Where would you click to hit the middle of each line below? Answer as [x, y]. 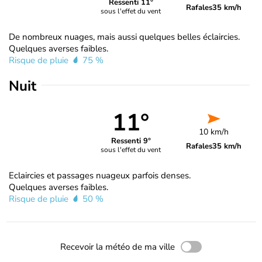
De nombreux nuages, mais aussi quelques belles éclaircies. [124, 37]
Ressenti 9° [131, 141]
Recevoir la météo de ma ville [118, 247]
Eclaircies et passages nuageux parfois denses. [100, 175]
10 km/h [214, 132]
